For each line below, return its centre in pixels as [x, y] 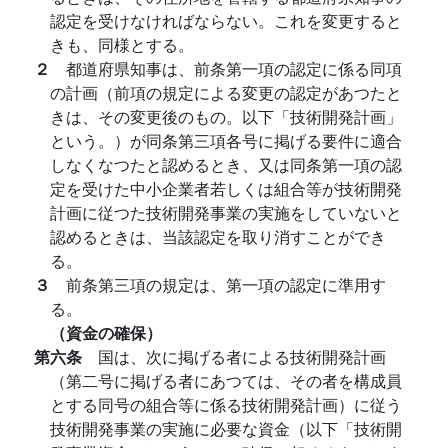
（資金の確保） [106, 332]
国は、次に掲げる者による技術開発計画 [242, 356]
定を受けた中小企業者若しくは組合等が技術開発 [226, 188]
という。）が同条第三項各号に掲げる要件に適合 [226, 140]
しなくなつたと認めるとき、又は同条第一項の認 [226, 164]
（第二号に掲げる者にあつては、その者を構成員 [226, 380]
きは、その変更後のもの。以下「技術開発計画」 [226, 116]
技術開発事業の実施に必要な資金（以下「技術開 [226, 428]
